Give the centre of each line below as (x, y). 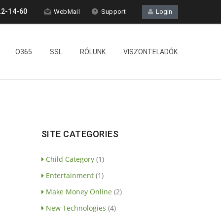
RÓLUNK (93, 52)
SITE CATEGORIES (80, 134)
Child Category (70, 159)
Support (113, 12)
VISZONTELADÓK (150, 52)
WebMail (67, 12)
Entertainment (70, 175)
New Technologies (76, 208)
